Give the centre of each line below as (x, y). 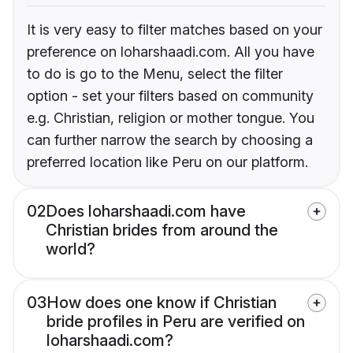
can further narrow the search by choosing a (170, 139)
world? (71, 249)
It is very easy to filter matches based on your (175, 29)
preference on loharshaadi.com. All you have (171, 51)
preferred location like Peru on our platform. (167, 162)
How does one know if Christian (162, 302)
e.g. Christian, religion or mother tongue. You (171, 117)
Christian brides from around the (162, 230)
